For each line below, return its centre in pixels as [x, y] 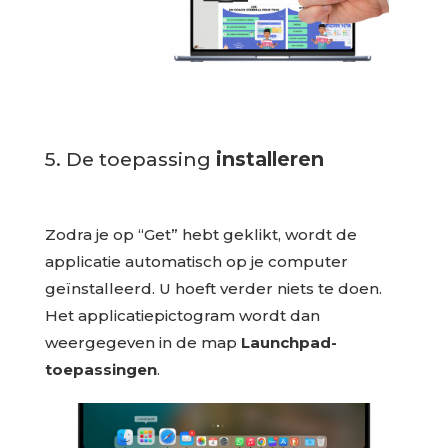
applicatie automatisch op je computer [196, 261]
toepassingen [100, 369]
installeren [269, 159]
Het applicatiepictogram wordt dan [182, 315]
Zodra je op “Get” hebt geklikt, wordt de [200, 234]
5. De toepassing [130, 159]
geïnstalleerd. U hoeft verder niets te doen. [213, 288]
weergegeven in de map [142, 342]
